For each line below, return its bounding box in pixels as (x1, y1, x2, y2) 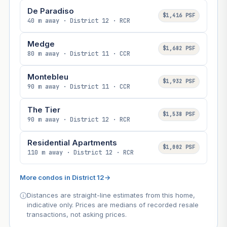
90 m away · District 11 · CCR (27, 82, 130, 91)
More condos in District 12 (19, 173, 104, 181)
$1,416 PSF (163, 12, 196, 19)
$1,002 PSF (163, 144, 196, 151)
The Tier (27, 104, 60, 115)
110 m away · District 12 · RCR (27, 148, 134, 157)
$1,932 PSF (163, 78, 196, 85)
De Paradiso (27, 6, 74, 16)
